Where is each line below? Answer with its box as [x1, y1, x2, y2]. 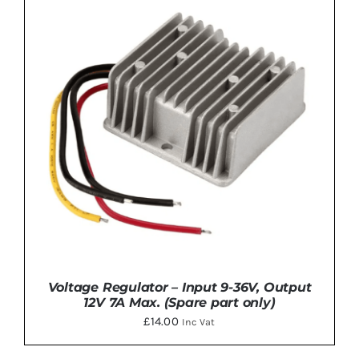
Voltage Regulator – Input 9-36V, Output [47, 280, 312, 296]
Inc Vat [182, 317, 216, 329]
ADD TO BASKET [107, 7, 185, 19]
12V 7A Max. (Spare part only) [83, 295, 276, 311]
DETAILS [211, 7, 252, 19]
